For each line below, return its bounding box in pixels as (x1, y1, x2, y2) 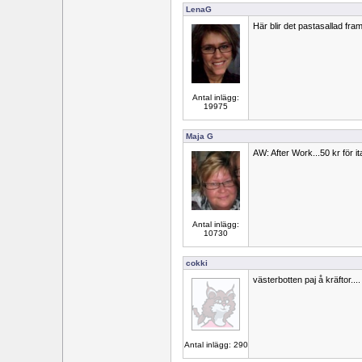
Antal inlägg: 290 (183, 340, 248, 349)
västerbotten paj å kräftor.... (253, 275, 360, 284)
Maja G (186, 132, 213, 141)
